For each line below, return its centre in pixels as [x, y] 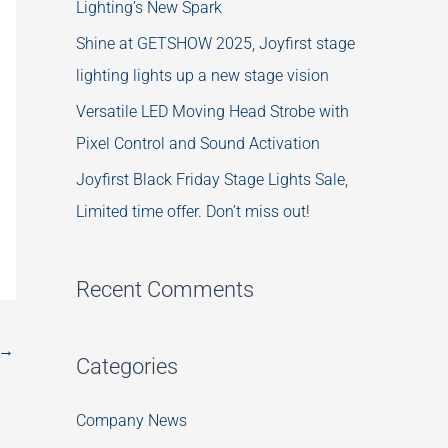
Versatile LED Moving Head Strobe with [212, 111]
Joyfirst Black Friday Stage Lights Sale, [212, 179]
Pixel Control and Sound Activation [198, 143]
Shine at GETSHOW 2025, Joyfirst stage [215, 43]
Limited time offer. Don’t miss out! [193, 211]
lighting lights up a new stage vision [202, 75]
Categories [127, 367]
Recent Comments [165, 289]
